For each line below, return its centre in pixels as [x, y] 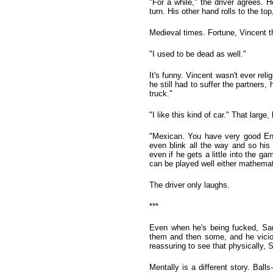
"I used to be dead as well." [198, 54]
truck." [161, 94]
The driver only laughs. [190, 185]
